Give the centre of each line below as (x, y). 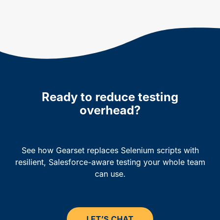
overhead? (110, 110)
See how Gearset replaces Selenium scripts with (110, 150)
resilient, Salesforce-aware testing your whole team (110, 162)
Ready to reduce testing (110, 97)
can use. (110, 174)
